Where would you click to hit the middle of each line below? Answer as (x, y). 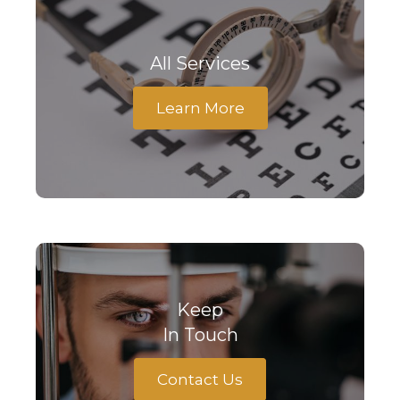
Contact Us (200, 379)
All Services (200, 63)
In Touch (200, 334)
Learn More (200, 108)
